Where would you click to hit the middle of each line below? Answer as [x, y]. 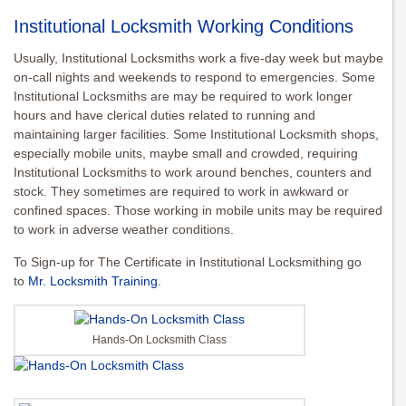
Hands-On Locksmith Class [159, 340]
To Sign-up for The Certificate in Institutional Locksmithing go [188, 262]
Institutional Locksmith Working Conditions [184, 27]
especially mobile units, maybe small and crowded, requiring [186, 154]
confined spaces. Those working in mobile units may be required [198, 211]
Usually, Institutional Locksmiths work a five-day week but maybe [198, 58]
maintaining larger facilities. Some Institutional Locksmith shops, [196, 135]
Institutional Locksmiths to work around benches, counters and [193, 173]
